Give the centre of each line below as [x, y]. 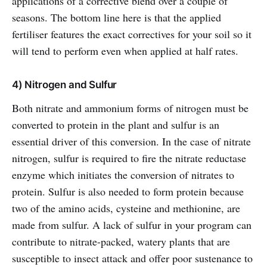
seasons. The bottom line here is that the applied [117, 17]
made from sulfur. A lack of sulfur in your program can [132, 224]
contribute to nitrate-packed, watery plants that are [121, 241]
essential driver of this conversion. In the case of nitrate [131, 141]
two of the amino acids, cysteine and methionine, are [126, 208]
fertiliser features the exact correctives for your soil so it [132, 34]
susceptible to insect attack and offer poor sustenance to [132, 258]
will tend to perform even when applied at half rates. [125, 50]
